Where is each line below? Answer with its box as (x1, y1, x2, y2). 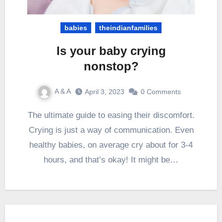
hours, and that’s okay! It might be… (44, 155, 178, 165)
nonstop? (83, 59, 139, 73)
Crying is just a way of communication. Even (28, 125, 194, 135)
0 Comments (140, 87, 181, 96)
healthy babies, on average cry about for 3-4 (29, 140, 193, 150)
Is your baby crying (56, 44, 166, 57)
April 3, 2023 (84, 87, 124, 96)
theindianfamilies (99, 24, 158, 32)
